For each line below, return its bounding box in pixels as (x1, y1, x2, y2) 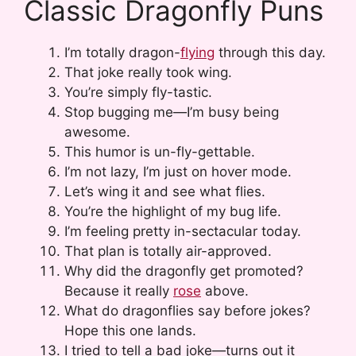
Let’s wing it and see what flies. (64, 184, 265, 200)
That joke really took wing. (64, 64, 232, 81)
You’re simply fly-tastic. (64, 84, 212, 101)
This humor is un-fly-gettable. (64, 144, 255, 161)
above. (201, 283, 249, 300)
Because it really (64, 283, 173, 300)
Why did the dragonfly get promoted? (64, 263, 304, 280)
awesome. (64, 124, 130, 141)
